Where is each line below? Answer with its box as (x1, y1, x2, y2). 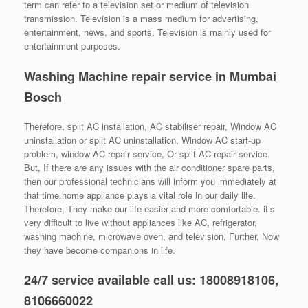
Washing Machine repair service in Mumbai (24, 67, 276, 85)
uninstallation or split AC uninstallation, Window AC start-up (24, 133, 261, 146)
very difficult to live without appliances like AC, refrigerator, (24, 215, 257, 229)
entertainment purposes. (24, 39, 120, 53)
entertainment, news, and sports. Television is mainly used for (24, 25, 271, 39)
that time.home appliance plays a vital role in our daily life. (24, 188, 256, 201)
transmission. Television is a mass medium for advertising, (24, 12, 258, 25)
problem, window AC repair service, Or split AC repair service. (24, 146, 270, 160)
